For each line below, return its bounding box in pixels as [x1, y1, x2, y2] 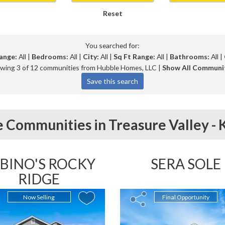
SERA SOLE [151, 155, 221, 172]
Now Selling [23, 193, 55, 201]
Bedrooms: [31, 52, 68, 61]
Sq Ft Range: [113, 52, 155, 61]
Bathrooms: [169, 52, 209, 61]
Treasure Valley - [108, 116, 218, 133]
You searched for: [85, 41, 140, 50]
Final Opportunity [162, 193, 210, 201]
